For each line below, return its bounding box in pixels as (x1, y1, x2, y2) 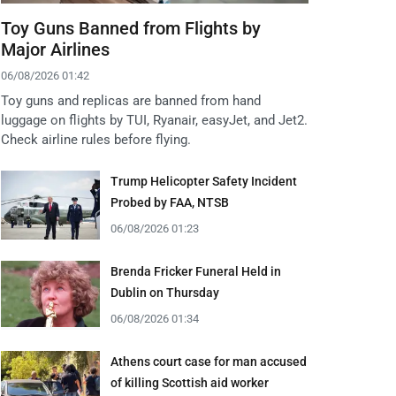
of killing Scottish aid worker (110, 376, 269, 391)
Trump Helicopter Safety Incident (110, 174, 297, 189)
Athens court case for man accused (110, 354, 307, 369)
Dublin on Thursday (110, 286, 219, 301)
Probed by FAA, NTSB (110, 195, 229, 210)
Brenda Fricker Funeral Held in (110, 264, 281, 279)
